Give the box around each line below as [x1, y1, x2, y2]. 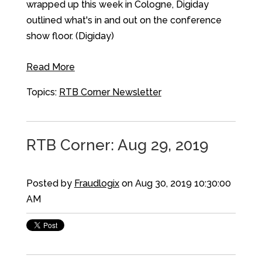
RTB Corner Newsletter [58, 86, 161, 98]
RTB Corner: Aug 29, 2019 [26, 136, 208, 154]
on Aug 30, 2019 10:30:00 [119, 177, 231, 189]
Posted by [26, 177, 74, 189]
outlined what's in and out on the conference [26, 14, 222, 26]
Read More [26, 61, 75, 73]
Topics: [26, 86, 59, 98]
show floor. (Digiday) [26, 30, 114, 42]
